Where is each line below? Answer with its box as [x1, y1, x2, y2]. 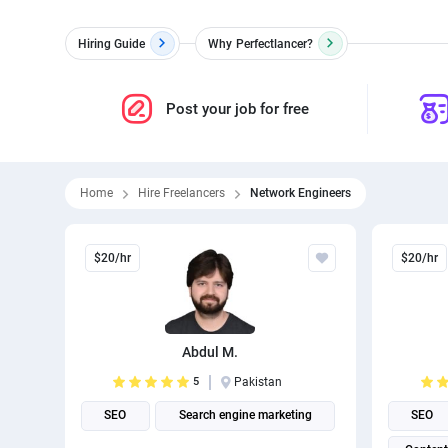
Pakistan [234, 375, 283, 389]
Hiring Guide [77, 36, 145, 51]
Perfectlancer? [235, 36, 313, 51]
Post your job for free [166, 100, 310, 118]
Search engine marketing [178, 408, 312, 422]
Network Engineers [249, 186, 351, 200]
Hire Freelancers [137, 186, 225, 200]
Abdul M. [182, 344, 239, 360]
